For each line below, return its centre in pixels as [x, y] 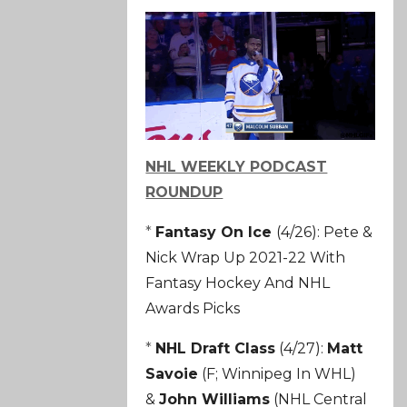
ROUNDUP [184, 193]
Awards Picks [193, 309]
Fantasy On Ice [216, 233]
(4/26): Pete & [325, 233]
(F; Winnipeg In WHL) [278, 374]
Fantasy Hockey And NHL [238, 283]
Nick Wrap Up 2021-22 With [246, 258]
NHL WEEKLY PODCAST [237, 167]
